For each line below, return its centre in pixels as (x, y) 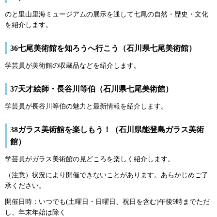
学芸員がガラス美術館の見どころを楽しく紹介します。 (90, 159)
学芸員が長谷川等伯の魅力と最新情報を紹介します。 (86, 106)
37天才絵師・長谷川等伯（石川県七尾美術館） (92, 89)
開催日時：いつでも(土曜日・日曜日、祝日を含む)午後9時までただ (107, 202)
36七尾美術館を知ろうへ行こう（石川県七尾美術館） (103, 48)
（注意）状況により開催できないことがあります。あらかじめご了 (107, 175)
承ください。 (25, 186)
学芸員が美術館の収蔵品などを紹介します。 (73, 65)
